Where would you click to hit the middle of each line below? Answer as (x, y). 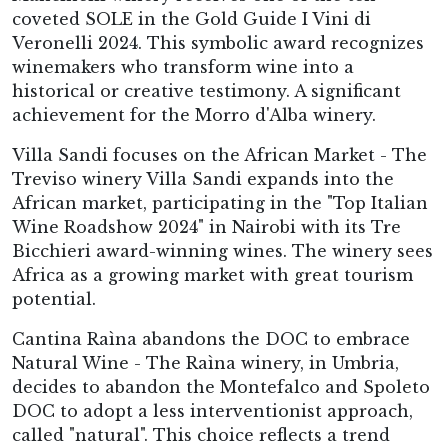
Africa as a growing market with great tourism (212, 275)
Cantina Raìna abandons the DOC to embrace (211, 339)
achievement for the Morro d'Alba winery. (194, 115)
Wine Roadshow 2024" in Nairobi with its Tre (206, 227)
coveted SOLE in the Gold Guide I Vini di (191, 19)
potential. (54, 299)
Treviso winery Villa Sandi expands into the (203, 179)
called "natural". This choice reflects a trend (201, 435)
